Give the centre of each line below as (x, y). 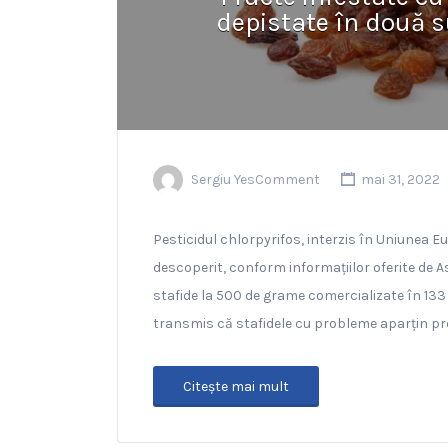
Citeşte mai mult (236, 386)
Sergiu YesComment (255, 179)
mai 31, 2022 (398, 179)
